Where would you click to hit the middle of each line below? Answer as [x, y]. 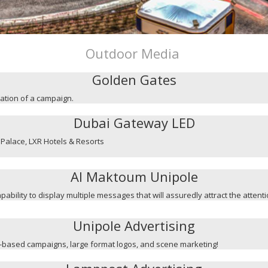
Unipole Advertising [134, 226]
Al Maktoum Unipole [134, 176]
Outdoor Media [134, 53]
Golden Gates [134, 80]
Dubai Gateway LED [134, 123]
